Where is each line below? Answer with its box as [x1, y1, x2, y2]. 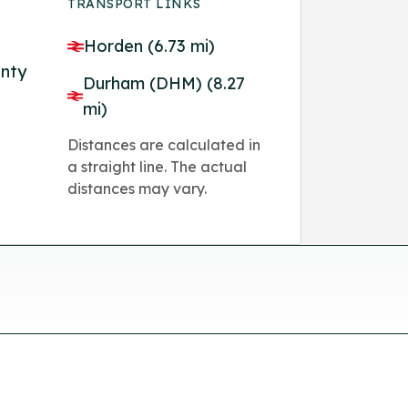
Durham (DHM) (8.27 [83, 72, 246, 94]
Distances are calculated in [67, 135, 261, 154]
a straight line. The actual [67, 157, 248, 176]
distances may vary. [67, 178, 208, 198]
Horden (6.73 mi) [84, 35, 216, 56]
